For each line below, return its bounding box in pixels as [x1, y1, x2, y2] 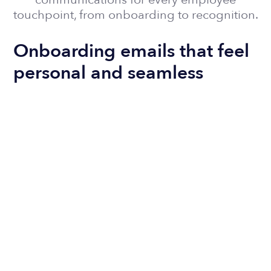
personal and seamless [13, 60, 204, 85]
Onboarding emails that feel [13, 38, 250, 64]
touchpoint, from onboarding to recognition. [13, 6, 258, 23]
